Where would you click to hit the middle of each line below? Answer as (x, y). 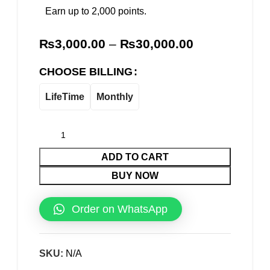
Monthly (115, 96)
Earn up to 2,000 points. (96, 11)
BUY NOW (135, 176)
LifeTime (65, 96)
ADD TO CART (135, 157)
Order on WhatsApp (120, 209)
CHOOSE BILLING (86, 72)
